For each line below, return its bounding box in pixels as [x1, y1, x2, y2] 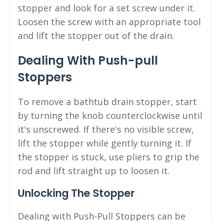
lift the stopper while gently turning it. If [18, 137, 191, 149]
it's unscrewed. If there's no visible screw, [18, 123, 194, 135]
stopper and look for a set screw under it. [18, 1, 195, 14]
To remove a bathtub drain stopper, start [18, 95, 197, 108]
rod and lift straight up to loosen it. [18, 164, 170, 177]
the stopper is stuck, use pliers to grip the [18, 150, 199, 163]
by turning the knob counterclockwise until [18, 109, 202, 121]
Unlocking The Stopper [18, 185, 135, 200]
